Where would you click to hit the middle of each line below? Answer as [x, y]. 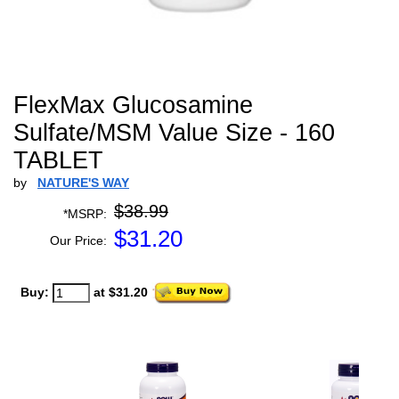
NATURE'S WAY [83, 183]
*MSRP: [85, 214]
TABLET [58, 160]
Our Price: [78, 240]
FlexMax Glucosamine [133, 105]
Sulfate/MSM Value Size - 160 [174, 133]
